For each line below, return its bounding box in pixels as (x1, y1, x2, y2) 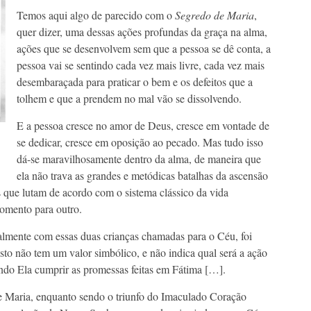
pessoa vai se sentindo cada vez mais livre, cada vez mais (16, 58, 264, 73)
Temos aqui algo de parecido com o (16, 8, 175, 23)
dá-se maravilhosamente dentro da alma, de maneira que (16, 151, 261, 167)
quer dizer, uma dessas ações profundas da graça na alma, (16, 24, 267, 40)
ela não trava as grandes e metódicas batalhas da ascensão (16, 168, 268, 183)
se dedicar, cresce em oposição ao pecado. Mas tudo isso (16, 135, 263, 150)
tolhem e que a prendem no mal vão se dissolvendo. (16, 91, 242, 106)
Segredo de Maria (174, 8, 254, 23)
